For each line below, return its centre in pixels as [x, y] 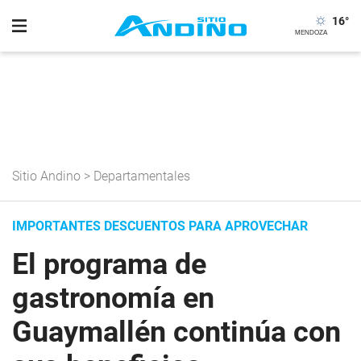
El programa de [109, 264]
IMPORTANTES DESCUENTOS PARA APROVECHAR [160, 226]
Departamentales [142, 176]
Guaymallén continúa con [176, 332]
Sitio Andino [46, 176]
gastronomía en [113, 298]
